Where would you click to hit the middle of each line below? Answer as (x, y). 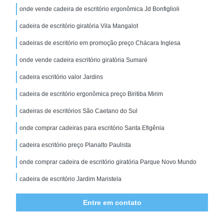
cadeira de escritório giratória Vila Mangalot (79, 26)
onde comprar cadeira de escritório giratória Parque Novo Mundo (108, 162)
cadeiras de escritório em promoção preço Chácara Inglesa (100, 43)
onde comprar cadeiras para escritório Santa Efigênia (92, 128)
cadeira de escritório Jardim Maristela (71, 179)
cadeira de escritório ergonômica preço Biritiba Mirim (91, 94)
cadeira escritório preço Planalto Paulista (75, 145)
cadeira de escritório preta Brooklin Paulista (79, 213)
